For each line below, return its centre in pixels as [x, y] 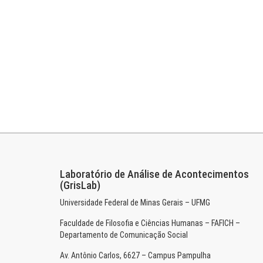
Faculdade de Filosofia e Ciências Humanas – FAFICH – [150, 223]
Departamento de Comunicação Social [124, 235]
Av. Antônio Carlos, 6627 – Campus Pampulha [135, 255]
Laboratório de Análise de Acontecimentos [154, 174]
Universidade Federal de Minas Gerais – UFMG [135, 203]
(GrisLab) [80, 185]
